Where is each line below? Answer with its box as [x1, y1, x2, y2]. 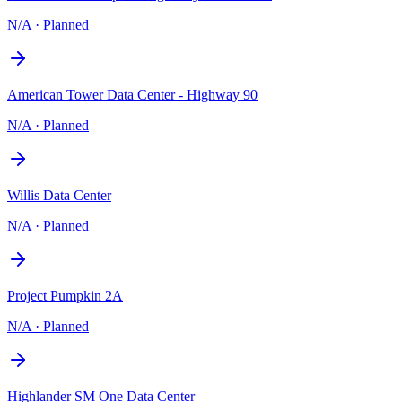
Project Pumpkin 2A [7, 287, 123, 303]
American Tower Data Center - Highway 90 [7, 86, 258, 102]
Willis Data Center [7, 187, 111, 203]
